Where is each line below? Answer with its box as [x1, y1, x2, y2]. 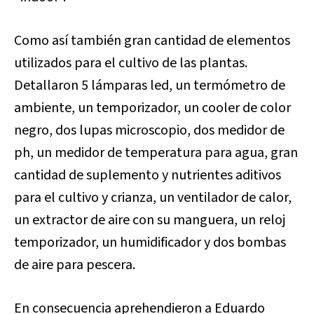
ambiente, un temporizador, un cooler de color [14, 97, 291, 118]
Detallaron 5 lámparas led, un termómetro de [14, 75, 285, 95]
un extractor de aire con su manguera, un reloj [14, 210, 285, 230]
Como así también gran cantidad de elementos [14, 30, 290, 50]
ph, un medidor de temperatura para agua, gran [14, 142, 298, 163]
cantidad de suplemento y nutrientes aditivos [14, 165, 281, 185]
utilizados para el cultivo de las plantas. [14, 53, 247, 73]
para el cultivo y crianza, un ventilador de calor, [14, 187, 292, 207]
